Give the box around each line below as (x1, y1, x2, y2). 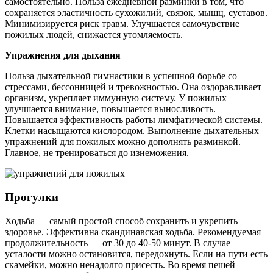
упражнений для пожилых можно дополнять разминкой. (5, 136, 241, 147)
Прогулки (5, 191, 58, 204)
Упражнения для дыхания (5, 50, 121, 61)
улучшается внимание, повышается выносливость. (5, 104, 216, 115)
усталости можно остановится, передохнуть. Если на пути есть (5, 248, 268, 259)
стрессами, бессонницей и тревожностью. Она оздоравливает (5, 82, 261, 93)
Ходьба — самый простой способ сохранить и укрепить (5, 215, 238, 226)
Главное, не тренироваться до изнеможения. (5, 147, 189, 158)
